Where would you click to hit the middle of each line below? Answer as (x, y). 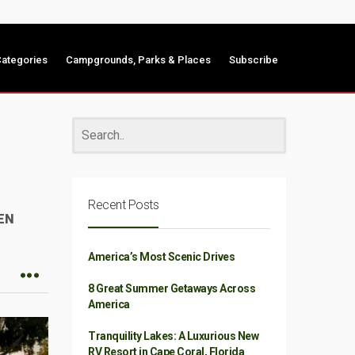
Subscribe (254, 60)
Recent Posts (123, 205)
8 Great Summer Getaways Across (172, 288)
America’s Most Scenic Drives (161, 257)
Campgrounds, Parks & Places (138, 60)
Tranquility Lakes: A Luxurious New (173, 336)
